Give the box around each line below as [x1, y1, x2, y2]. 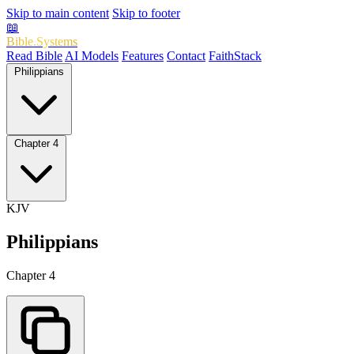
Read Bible [6, 49, 62, 62]
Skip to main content [6, 6, 109, 20]
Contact [167, 49, 205, 62]
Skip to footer [112, 6, 180, 20]
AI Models [65, 49, 119, 62]
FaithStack [209, 49, 262, 62]
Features [122, 49, 164, 62]
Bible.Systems [6, 35, 77, 48]
